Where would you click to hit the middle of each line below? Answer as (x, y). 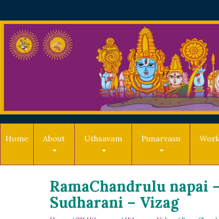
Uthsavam (103, 138)
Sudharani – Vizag (114, 202)
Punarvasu (161, 138)
